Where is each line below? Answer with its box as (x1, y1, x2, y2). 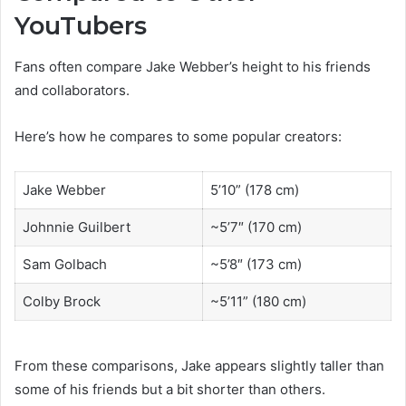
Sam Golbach (22, 255, 107, 273)
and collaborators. (14, 81, 130, 99)
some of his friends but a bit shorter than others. (14, 381, 325, 399)
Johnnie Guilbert (22, 217, 130, 236)
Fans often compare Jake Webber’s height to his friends (14, 57, 371, 75)
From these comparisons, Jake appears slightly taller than (14, 357, 384, 375)
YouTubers (14, 11, 147, 42)
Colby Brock (22, 292, 101, 310)
